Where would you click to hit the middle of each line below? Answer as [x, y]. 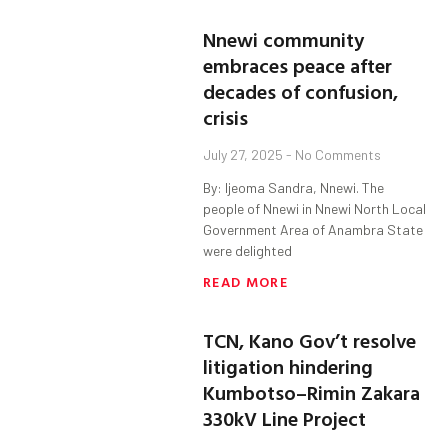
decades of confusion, [301, 91]
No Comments [337, 155]
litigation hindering [288, 366]
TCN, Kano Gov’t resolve [310, 340]
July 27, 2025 [245, 155]
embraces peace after [298, 65]
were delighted [248, 251]
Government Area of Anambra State [313, 230]
